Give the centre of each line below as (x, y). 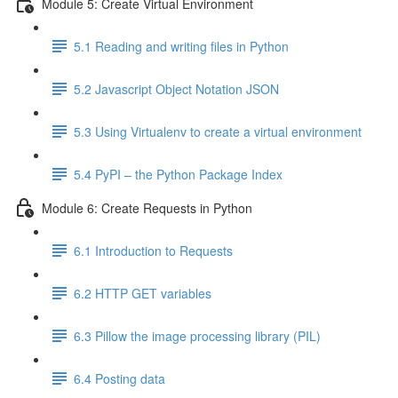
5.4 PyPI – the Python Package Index (178, 174)
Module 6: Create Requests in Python (147, 207)
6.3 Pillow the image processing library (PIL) (197, 335)
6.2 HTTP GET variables (143, 293)
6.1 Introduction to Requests (153, 250)
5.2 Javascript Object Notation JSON (176, 88)
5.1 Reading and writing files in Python (181, 46)
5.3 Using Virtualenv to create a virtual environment (218, 131)
